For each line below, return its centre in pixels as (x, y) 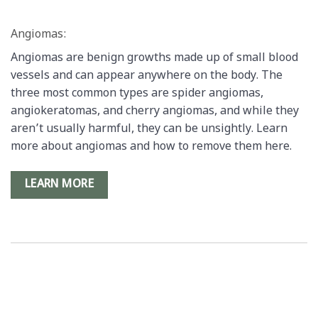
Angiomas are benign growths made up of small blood (154, 59)
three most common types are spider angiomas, (137, 94)
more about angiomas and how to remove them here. (151, 148)
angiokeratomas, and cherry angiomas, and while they (155, 112)
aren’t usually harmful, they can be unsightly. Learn (149, 130)
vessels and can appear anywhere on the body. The (147, 77)
